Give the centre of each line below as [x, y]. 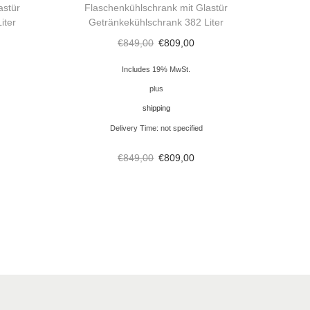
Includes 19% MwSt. [156, 70]
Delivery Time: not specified [156, 128]
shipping [156, 108]
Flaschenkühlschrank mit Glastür [156, 8]
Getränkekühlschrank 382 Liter [156, 22]
